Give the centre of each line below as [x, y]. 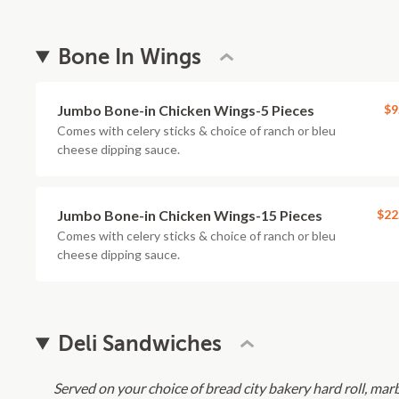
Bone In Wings [130, 57]
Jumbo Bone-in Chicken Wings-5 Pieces [186, 110]
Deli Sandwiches [140, 344]
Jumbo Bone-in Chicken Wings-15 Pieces [190, 215]
